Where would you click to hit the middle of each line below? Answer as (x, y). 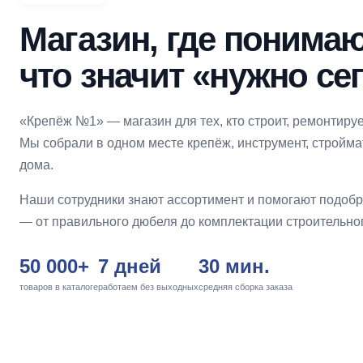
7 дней (130, 266)
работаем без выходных (148, 286)
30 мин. (234, 266)
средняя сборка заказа (246, 286)
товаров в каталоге (59, 286)
